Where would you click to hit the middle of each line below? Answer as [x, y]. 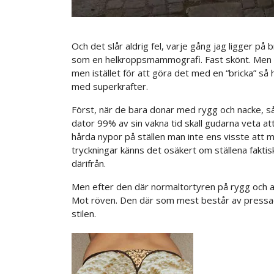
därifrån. [89, 163]
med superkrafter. [110, 86]
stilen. [84, 213]
